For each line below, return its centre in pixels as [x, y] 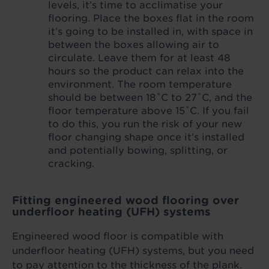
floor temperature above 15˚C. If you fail [149, 111]
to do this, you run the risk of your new [145, 124]
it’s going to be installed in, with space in [150, 32]
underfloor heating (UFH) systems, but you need [133, 251]
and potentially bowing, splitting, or [138, 150]
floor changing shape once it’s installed [146, 137]
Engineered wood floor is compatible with [118, 236]
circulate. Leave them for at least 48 [139, 58]
